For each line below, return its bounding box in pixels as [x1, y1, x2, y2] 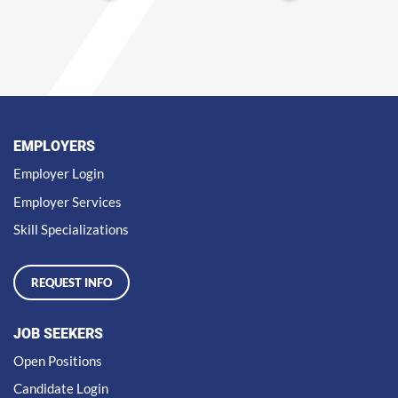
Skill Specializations [13, 221, 129, 238]
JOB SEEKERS [13, 324, 103, 342]
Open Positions [13, 352, 102, 369]
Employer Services [13, 193, 122, 210]
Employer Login [13, 165, 104, 182]
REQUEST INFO [31, 275, 112, 290]
